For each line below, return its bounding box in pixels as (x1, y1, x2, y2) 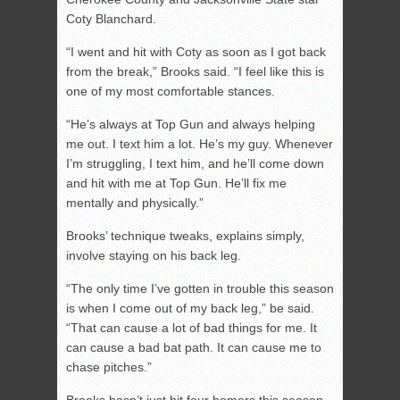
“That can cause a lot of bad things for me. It (66, 321, 317, 336)
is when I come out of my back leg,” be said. (66, 301, 314, 316)
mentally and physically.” (66, 196, 204, 211)
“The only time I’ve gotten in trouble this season (66, 281, 334, 296)
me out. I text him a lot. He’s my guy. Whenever (66, 137, 333, 152)
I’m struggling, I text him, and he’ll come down (66, 156, 324, 171)
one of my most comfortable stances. (66, 84, 275, 99)
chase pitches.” (66, 360, 152, 375)
